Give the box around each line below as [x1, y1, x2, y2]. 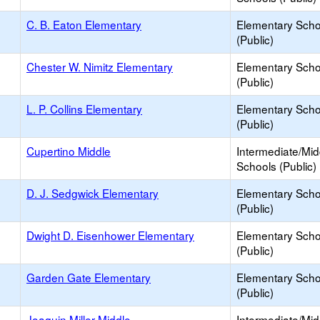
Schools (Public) [236, 158, 316, 174]
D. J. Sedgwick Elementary [26, 185, 159, 201]
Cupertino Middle [26, 143, 111, 159]
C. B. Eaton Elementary [26, 16, 141, 32]
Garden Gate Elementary [26, 269, 151, 285]
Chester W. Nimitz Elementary [26, 59, 173, 74]
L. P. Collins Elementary [26, 101, 142, 116]
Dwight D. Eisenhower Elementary [26, 227, 194, 243]
